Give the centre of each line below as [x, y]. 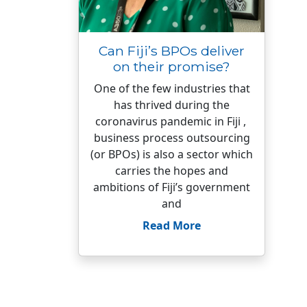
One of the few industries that [172, 88]
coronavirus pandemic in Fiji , [172, 121]
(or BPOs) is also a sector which [172, 154]
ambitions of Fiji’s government [172, 187]
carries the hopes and [172, 171]
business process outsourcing [172, 138]
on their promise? [172, 66]
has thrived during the [172, 105]
